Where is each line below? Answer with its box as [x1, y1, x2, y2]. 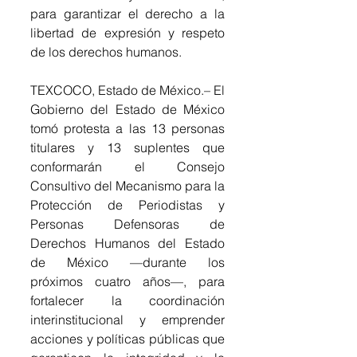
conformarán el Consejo [30, 158, 225, 175]
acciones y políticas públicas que [30, 330, 225, 347]
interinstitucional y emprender [30, 311, 225, 328]
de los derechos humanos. [30, 43, 182, 60]
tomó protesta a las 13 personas [30, 120, 225, 136]
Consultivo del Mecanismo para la [30, 177, 225, 194]
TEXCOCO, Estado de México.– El [30, 81, 225, 98]
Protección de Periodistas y [30, 196, 225, 213]
